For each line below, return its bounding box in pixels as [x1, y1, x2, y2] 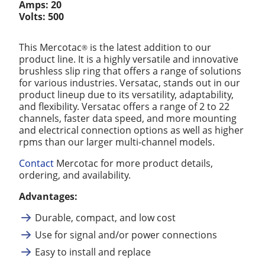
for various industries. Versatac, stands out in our [19, 76, 240, 89]
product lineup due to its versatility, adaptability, [19, 88, 234, 101]
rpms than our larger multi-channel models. [19, 135, 215, 148]
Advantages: [19, 190, 77, 203]
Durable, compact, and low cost [35, 211, 176, 224]
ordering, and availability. [19, 169, 131, 182]
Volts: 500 [19, 10, 64, 24]
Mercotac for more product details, [54, 157, 213, 170]
